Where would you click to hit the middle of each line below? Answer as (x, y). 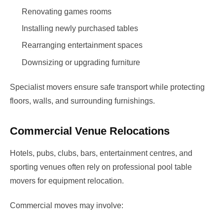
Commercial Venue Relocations (90, 131)
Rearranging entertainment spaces (82, 45)
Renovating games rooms (67, 11)
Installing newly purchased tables (80, 28)
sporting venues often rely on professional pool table (101, 167)
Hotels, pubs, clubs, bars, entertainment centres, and (101, 153)
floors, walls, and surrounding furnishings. (82, 101)
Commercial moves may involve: (67, 206)
